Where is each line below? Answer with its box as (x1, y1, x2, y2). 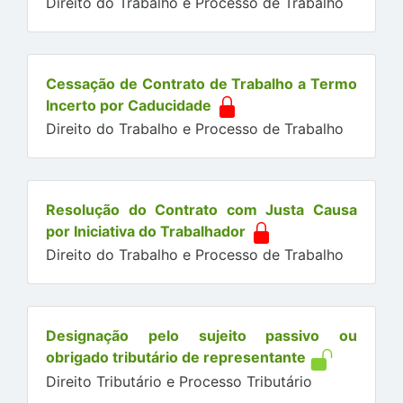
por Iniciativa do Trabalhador (46, 222, 246, 241)
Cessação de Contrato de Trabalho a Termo (46, 75, 357, 94)
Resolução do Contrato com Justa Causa (46, 201, 357, 219)
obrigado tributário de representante (46, 348, 306, 367)
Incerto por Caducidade (46, 96, 211, 115)
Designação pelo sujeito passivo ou (46, 327, 357, 345)
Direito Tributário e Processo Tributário (46, 372, 312, 390)
